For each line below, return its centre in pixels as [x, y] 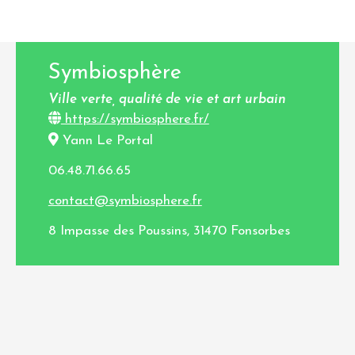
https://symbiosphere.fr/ [135, 120]
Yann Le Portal [107, 141]
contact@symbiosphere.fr [125, 201]
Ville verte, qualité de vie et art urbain [167, 100]
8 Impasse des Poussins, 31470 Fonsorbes [169, 231]
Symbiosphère [115, 74]
